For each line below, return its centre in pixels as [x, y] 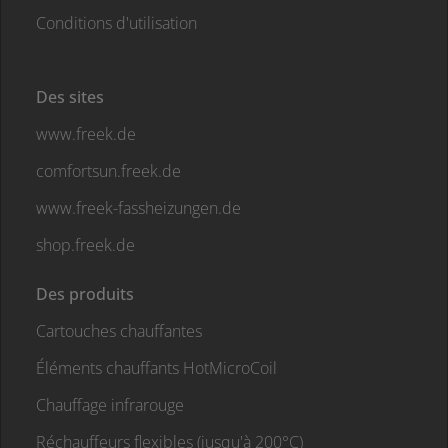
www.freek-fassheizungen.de [138, 208]
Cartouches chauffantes [119, 331]
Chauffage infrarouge [110, 405]
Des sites [70, 97]
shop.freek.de [85, 245]
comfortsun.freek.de [108, 171]
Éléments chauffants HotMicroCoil [156, 368]
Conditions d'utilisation [116, 23]
